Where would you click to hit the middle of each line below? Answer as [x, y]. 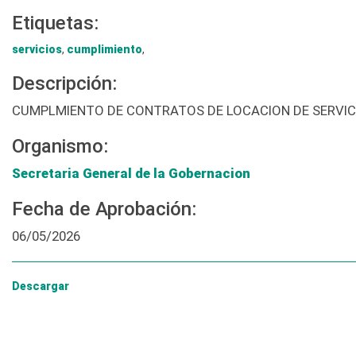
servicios [37, 50]
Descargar [41, 286]
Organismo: [60, 147]
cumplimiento [104, 50]
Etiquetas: [55, 23]
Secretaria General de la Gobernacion [131, 174]
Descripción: [64, 84]
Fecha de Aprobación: [104, 209]
